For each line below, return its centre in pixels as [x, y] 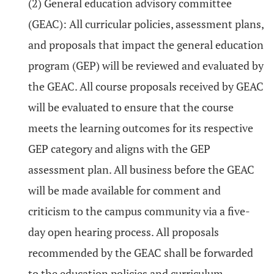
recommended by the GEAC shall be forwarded [141, 253]
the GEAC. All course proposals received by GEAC [146, 86]
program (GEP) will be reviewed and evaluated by [146, 65]
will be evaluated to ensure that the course [131, 107]
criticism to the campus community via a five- [139, 211]
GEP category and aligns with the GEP [119, 149]
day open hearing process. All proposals [124, 232]
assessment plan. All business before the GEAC [141, 169]
